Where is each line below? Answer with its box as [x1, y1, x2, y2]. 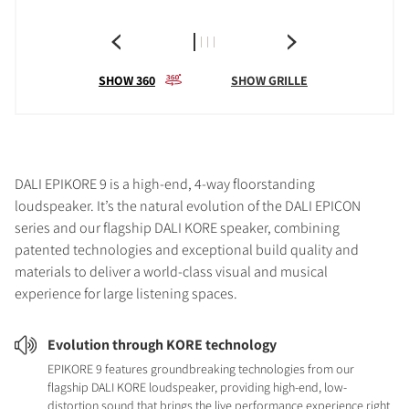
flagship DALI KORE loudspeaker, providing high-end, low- [47, 378, 347, 395]
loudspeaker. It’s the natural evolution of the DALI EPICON [15, 195, 361, 215]
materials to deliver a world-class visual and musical [15, 261, 328, 281]
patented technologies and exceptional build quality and [15, 239, 359, 259]
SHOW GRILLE [230, 71, 308, 89]
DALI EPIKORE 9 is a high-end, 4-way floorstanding [15, 173, 315, 194]
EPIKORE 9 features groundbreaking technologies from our [47, 360, 354, 377]
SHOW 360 [98, 71, 155, 89]
